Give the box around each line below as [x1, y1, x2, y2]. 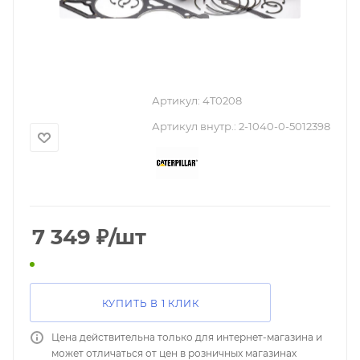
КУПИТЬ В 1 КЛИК [101, 297, 199, 309]
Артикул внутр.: [152, 120, 236, 133]
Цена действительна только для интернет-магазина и [51, 330, 322, 343]
